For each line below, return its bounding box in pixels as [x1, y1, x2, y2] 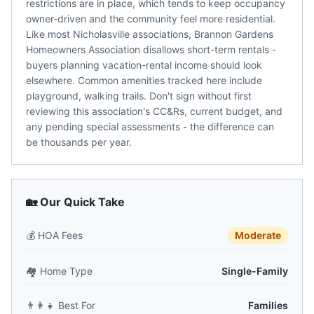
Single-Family [221, 265, 288, 277]
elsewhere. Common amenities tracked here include [26, 74, 262, 86]
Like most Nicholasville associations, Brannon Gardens [26, 28, 273, 40]
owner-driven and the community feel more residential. [26, 13, 275, 25]
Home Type [40, 265, 93, 277]
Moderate [235, 229, 281, 241]
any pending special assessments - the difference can [26, 121, 274, 132]
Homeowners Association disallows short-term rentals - [26, 43, 276, 55]
